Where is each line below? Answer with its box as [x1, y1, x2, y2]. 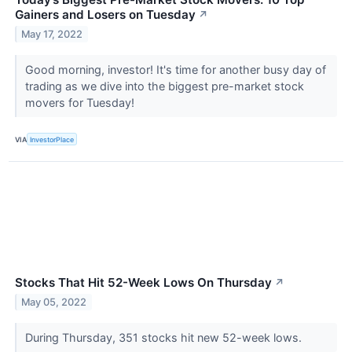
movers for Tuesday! [24, 96, 137, 110]
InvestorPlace [30, 134, 75, 144]
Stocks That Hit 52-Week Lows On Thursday [15, 275, 272, 291]
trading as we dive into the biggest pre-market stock [24, 79, 304, 93]
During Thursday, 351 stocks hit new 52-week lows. [24, 331, 305, 345]
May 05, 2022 [21, 296, 87, 309]
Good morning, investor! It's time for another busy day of [24, 63, 326, 77]
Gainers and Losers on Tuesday [15, 7, 196, 23]
